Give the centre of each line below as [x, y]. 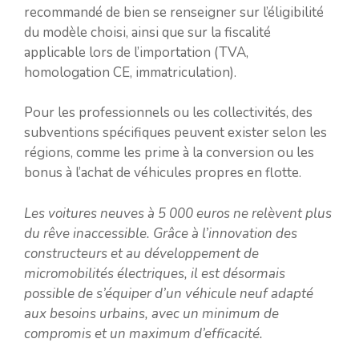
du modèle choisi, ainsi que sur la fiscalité [147, 32]
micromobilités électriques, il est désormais [155, 273]
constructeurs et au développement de [141, 253]
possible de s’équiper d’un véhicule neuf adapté [169, 293]
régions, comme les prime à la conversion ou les [169, 153]
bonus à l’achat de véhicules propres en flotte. [163, 173]
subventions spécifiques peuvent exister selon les [175, 133]
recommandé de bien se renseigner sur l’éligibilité [174, 12]
